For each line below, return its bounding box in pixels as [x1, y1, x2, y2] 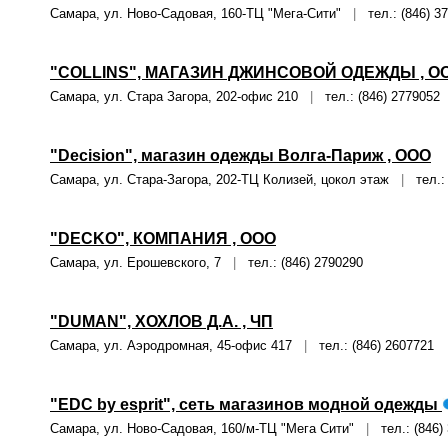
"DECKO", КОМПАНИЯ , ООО [50, 230, 276, 247]
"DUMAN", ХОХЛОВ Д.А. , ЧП [50, 313, 273, 330]
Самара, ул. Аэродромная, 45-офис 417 [50, 338, 304, 353]
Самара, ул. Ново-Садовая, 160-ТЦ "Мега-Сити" [50, 6, 353, 21]
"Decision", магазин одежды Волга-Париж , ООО [50, 147, 431, 164]
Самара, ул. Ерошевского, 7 [50, 255, 233, 270]
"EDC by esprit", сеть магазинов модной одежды [50, 396, 442, 413]
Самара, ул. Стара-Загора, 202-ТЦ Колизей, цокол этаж [50, 172, 401, 187]
